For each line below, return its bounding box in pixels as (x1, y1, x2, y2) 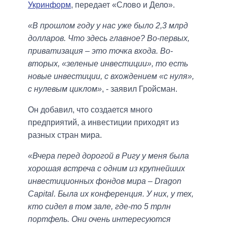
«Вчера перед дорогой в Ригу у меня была (28, 152, 189, 161)
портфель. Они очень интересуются (28, 215, 171, 224)
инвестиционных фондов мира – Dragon (28, 177, 181, 186)
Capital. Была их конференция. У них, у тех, (28, 190, 194, 199)
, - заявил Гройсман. (102, 85, 177, 94)
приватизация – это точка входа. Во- (28, 47, 173, 56)
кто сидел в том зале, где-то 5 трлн (28, 202, 171, 211)
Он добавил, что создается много (28, 105, 153, 115)
